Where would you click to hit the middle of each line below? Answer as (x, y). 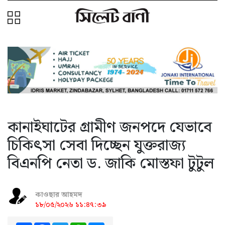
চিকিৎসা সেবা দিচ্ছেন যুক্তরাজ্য (97, 145)
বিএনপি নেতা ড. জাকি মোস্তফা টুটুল (111, 163)
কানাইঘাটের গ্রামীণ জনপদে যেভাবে (110, 127)
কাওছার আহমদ (59, 195)
